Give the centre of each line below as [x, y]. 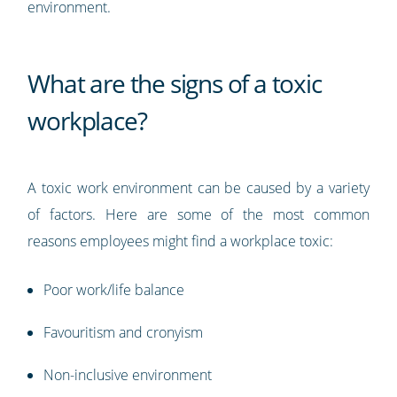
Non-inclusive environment [128, 374]
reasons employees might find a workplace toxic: [181, 241]
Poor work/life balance [114, 289]
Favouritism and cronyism [124, 332]
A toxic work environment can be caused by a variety [198, 187]
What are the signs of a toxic [175, 83]
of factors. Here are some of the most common [198, 214]
